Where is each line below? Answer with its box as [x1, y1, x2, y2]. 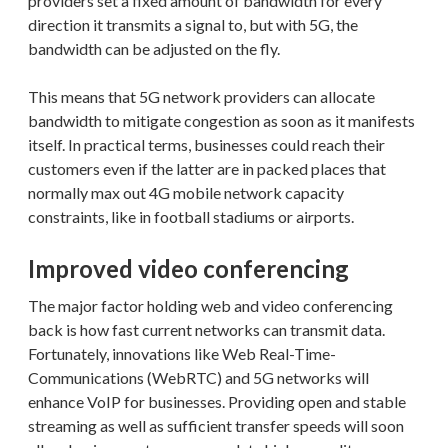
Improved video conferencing [28, 253, 349, 283]
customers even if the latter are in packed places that [28, 158, 386, 178]
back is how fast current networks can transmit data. [28, 319, 385, 339]
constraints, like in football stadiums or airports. [28, 206, 354, 226]
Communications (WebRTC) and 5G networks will [28, 367, 369, 387]
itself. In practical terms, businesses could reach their [28, 134, 385, 154]
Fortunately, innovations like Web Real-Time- [28, 343, 336, 363]
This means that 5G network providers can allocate [28, 86, 375, 106]
